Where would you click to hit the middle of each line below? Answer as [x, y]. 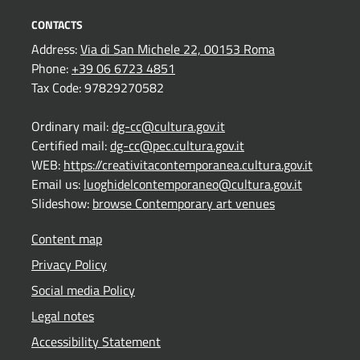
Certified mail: [71, 145]
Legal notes [63, 315]
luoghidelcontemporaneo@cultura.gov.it [193, 184]
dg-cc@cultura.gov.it [168, 126]
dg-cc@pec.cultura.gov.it [177, 145]
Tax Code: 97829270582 [98, 87]
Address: [56, 49]
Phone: [51, 68]
